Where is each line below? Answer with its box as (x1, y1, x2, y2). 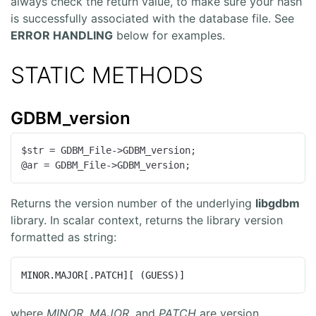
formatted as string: (11, 230, 116, 245)
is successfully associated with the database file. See (11, 11, 294, 26)
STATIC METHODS (11, 61, 203, 90)
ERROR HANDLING (11, 28, 113, 43)
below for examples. (113, 28, 225, 43)
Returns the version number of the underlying (11, 196, 255, 211)
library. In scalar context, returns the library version (11, 213, 283, 228)
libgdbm (255, 196, 300, 211)
